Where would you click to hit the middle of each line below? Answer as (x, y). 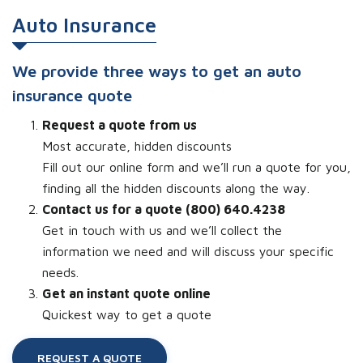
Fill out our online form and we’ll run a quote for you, (196, 167)
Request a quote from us (120, 125)
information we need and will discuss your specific (188, 251)
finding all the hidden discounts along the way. (176, 188)
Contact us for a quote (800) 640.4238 (164, 209)
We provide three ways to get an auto (157, 71)
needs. (60, 272)
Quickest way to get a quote (127, 314)
